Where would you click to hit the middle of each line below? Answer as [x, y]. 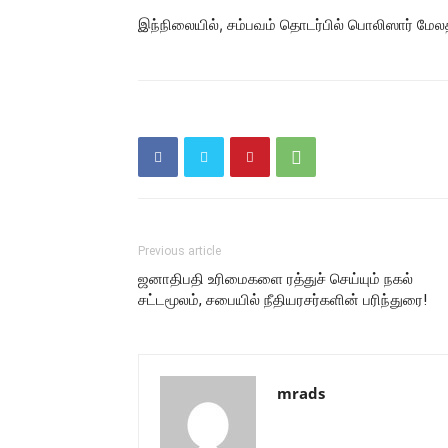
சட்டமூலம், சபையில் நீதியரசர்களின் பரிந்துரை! [282, 300]
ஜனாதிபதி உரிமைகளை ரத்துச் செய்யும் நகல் [275, 279]
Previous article [179, 251]
